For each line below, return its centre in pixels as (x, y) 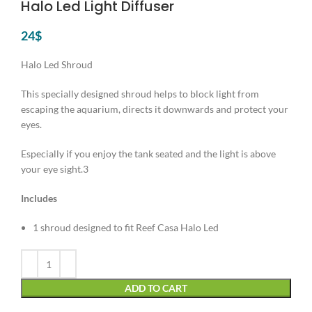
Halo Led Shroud (57, 65)
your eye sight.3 (55, 169)
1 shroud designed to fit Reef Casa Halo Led (126, 228)
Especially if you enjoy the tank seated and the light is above (148, 154)
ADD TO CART (156, 288)
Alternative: (47, 257)
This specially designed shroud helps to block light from (140, 94)
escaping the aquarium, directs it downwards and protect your (155, 109)
